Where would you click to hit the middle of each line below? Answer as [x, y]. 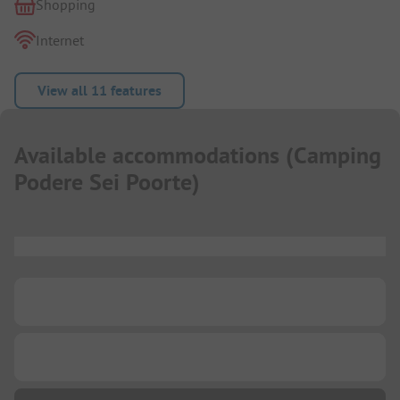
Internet [60, 40]
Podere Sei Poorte [103, 183]
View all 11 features [100, 90]
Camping [337, 156]
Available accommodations [147, 156]
